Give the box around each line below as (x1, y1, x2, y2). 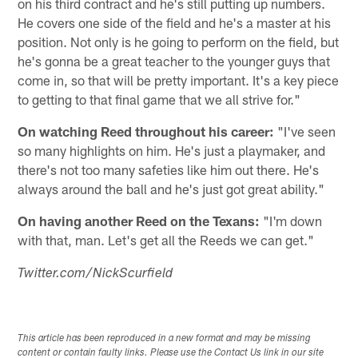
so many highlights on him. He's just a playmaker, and (18, 142, 326, 159)
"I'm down (260, 213, 323, 229)
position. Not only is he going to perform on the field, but (18, 34, 340, 50)
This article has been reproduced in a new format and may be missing (18, 333, 312, 344)
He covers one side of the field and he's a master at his (18, 14, 332, 31)
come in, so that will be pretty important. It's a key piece (18, 72, 340, 89)
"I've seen (274, 123, 336, 140)
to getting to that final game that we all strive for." (18, 91, 301, 108)
